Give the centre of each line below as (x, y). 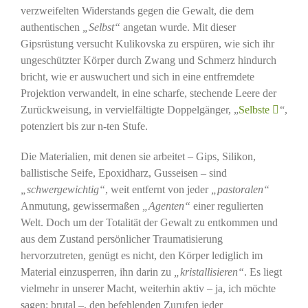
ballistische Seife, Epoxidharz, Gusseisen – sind (123, 173)
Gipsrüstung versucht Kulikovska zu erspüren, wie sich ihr (147, 43)
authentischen (51, 27)
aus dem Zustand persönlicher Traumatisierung (121, 239)
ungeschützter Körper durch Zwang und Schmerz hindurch (148, 60)
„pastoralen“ (240, 189)
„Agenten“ (166, 206)
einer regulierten (227, 206)
